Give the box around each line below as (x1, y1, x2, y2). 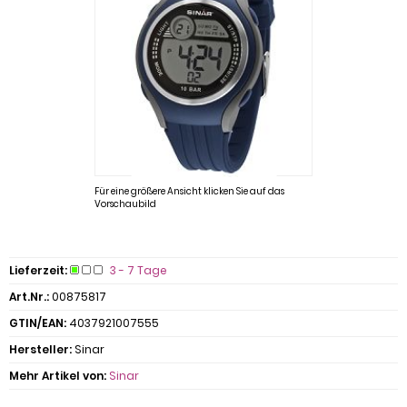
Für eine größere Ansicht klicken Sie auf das (94, 184, 284, 198)
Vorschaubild (94, 197, 156, 211)
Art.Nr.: (9, 289, 49, 304)
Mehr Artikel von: (9, 368, 106, 383)
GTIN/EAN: (9, 315, 66, 331)
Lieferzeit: (9, 263, 67, 278)
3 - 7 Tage (110, 263, 167, 278)
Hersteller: (9, 342, 72, 357)
